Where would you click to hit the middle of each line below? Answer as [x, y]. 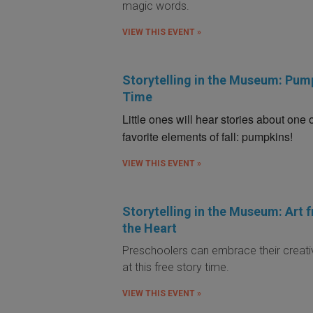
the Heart [150, 228]
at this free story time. [177, 267]
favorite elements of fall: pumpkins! [208, 136]
